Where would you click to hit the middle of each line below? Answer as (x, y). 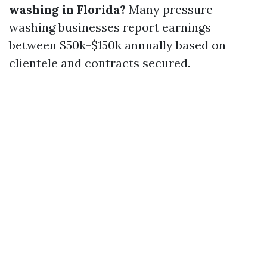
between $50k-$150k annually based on (117, 45)
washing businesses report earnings (110, 27)
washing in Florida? (67, 9)
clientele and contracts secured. (100, 63)
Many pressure (169, 9)
